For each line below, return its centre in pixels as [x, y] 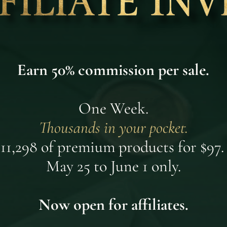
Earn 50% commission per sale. [113, 70]
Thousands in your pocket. [113, 128]
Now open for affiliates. [113, 205]
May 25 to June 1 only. [113, 166]
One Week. [113, 108]
